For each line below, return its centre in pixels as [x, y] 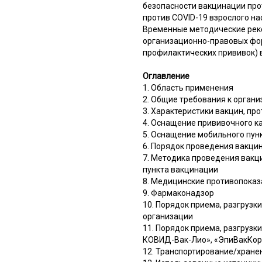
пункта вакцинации [180, 169]
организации [168, 216]
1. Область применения [188, 87]
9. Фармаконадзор [178, 193]
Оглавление [166, 76]
